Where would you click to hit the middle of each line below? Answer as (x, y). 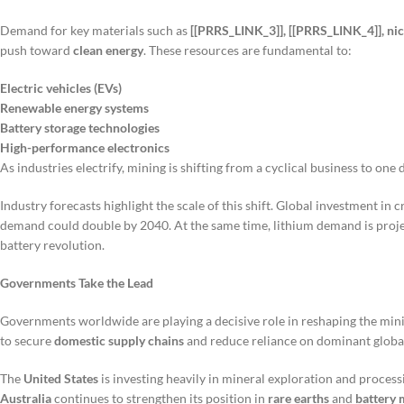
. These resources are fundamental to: (248, 50)
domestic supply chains (119, 341)
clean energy (108, 50)
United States (61, 379)
